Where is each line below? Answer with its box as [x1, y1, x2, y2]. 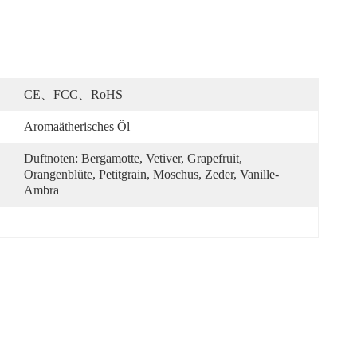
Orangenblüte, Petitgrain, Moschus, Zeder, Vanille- [24, 167, 279, 181]
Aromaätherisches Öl [24, 120, 130, 133]
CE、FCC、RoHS [24, 88, 123, 101]
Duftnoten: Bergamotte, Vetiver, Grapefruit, [24, 151, 242, 165]
